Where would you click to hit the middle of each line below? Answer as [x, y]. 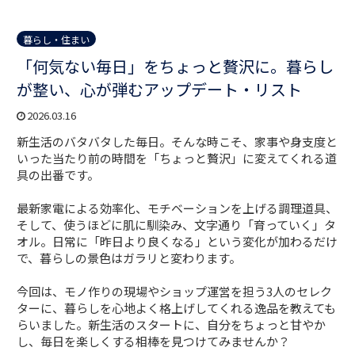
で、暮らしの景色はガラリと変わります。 [129, 258]
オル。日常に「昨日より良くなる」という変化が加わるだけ [177, 242]
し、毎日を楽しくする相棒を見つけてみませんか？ [154, 342]
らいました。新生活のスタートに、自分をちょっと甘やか [172, 325]
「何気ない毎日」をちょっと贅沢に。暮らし [176, 67]
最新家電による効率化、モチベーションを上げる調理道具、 [177, 208]
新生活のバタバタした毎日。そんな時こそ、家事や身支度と [177, 142]
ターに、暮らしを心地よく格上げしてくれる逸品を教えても [177, 308]
